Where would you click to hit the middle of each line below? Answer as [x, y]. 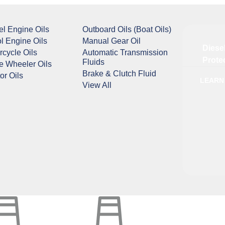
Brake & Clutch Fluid [120, 73]
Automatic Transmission [125, 52]
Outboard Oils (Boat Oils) [127, 29]
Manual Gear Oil [112, 41]
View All [97, 85]
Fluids [94, 62]
